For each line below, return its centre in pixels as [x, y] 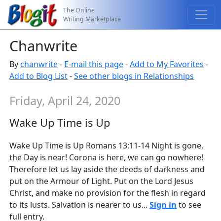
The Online [79, 10]
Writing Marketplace [92, 19]
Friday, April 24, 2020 [65, 101]
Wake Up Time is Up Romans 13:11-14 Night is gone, [107, 146]
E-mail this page [94, 64]
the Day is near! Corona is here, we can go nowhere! [107, 158]
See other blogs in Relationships [134, 76]
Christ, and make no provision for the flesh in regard [108, 193]
